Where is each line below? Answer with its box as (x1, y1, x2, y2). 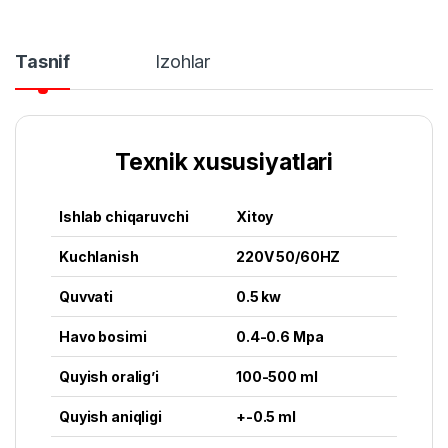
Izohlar (155, 50, 211, 72)
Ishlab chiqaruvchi (59, 207, 189, 225)
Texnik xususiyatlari (114, 147, 334, 176)
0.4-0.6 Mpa (236, 327, 324, 345)
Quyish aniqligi (59, 407, 162, 425)
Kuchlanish (59, 247, 139, 265)
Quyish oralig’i (59, 367, 159, 385)
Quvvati (59, 287, 114, 305)
